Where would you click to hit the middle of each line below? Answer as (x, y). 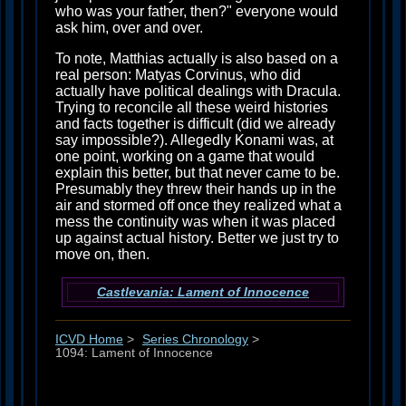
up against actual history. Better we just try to (197, 238)
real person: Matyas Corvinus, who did (178, 75)
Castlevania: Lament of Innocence (203, 293)
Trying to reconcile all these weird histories (192, 108)
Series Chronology (195, 340)
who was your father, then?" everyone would (197, 12)
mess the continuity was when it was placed (195, 222)
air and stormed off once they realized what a (198, 206)
